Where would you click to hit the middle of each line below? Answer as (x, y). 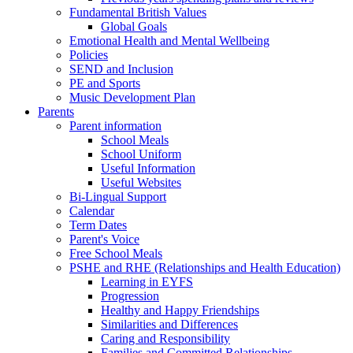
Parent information (115, 125)
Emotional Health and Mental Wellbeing (169, 40)
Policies (89, 54)
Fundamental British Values (138, 12)
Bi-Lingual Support (118, 196)
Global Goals (134, 26)
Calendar (92, 210)
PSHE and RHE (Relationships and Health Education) (205, 267)
